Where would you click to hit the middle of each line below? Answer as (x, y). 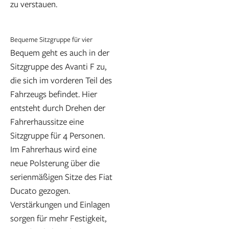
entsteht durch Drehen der (58, 108)
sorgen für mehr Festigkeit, (58, 218)
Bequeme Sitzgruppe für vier (51, 40)
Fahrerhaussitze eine (47, 122)
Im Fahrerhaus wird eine (53, 149)
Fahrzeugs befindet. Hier (54, 94)
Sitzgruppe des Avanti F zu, (58, 66)
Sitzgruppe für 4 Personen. (58, 135)
